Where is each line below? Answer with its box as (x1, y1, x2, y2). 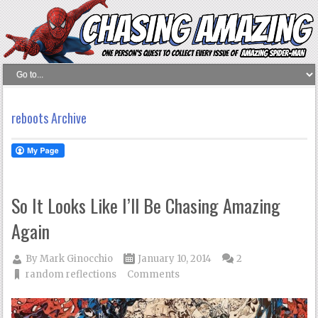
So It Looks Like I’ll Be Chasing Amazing (11, 192, 281, 220)
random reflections (26, 268, 117, 281)
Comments (127, 268, 180, 281)
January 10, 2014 (138, 253, 212, 265)
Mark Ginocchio (40, 253, 114, 265)
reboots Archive (11, 109, 87, 128)
